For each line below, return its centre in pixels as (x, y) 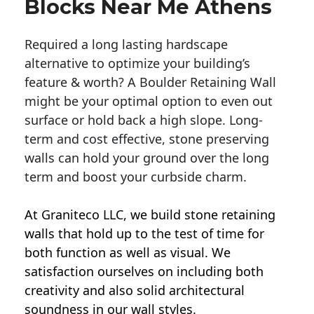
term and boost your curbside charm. (136, 177)
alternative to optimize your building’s (137, 63)
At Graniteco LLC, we (88, 215)
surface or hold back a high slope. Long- (144, 120)
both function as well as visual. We (128, 253)
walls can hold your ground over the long (147, 158)
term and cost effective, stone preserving (147, 139)
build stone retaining (213, 215)
